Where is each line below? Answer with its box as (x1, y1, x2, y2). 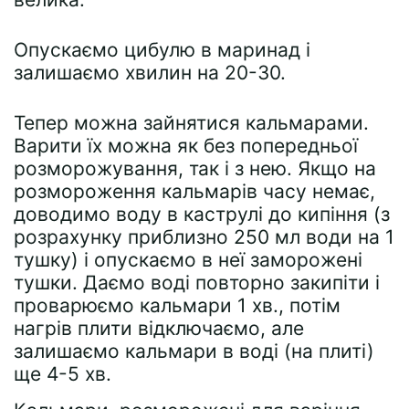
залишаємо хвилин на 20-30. (14, 61, 286, 84)
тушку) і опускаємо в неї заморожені (14, 248, 362, 271)
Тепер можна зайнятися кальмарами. (14, 111, 369, 134)
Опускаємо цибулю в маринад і (14, 38, 310, 61)
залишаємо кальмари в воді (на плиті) (14, 340, 374, 362)
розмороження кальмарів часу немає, (14, 180, 375, 203)
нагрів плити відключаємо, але (14, 317, 304, 340)
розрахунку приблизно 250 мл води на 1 (14, 225, 394, 248)
